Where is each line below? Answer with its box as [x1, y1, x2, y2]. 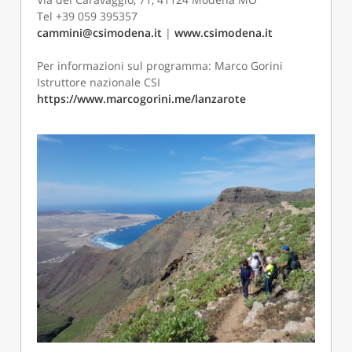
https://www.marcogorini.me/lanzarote [37, 91, 247, 107]
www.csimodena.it [174, 25, 273, 41]
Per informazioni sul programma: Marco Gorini [37, 58, 284, 74]
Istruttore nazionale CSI [37, 75, 161, 90]
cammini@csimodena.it [37, 25, 163, 41]
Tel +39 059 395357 [37, 9, 138, 24]
